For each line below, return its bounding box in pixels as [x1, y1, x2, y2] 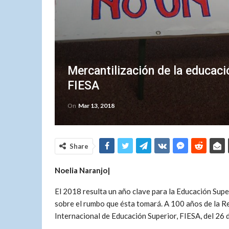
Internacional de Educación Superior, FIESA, [55, 211, 202, 220]
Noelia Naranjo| [55, 166, 110, 175]
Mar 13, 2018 [78, 102, 114, 109]
